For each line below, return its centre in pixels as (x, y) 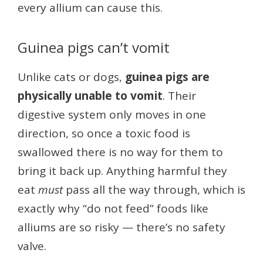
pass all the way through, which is (154, 190)
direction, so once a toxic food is (104, 134)
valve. (32, 246)
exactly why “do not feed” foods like (113, 209)
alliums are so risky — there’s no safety (122, 227)
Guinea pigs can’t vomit (94, 48)
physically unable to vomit (90, 96)
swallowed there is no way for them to (120, 152)
